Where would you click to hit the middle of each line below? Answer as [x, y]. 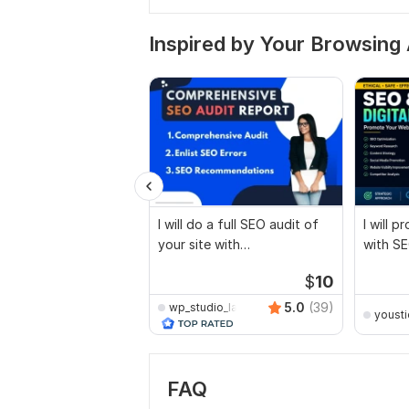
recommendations [212, 264]
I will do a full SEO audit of [238, 224]
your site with [199, 244]
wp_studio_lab [207, 307]
